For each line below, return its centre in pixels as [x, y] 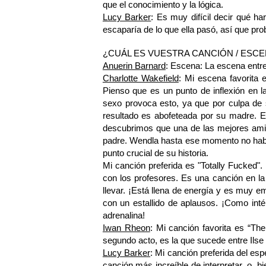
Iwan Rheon [126, 228]
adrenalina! [123, 216]
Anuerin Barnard [134, 66]
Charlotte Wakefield [140, 78]
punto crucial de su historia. [155, 153]
